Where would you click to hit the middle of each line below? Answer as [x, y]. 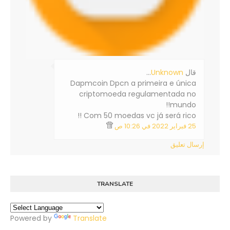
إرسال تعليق [187, 145]
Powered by [32, 218]
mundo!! [183, 105]
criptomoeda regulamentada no [138, 94]
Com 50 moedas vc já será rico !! [140, 116]
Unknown [167, 73]
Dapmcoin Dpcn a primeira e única [133, 83]
